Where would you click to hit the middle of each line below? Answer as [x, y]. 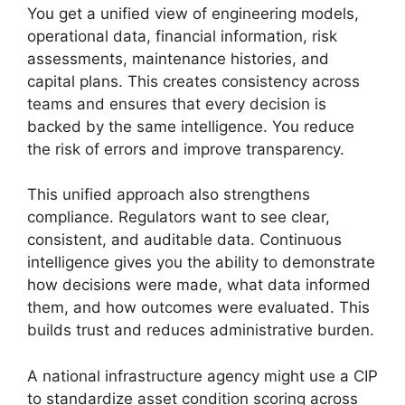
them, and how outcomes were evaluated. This [198, 307]
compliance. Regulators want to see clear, [179, 217]
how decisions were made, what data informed [199, 285]
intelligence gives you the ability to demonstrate [201, 262]
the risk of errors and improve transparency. [186, 149]
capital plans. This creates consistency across [193, 81]
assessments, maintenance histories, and [178, 58]
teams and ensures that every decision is [177, 104]
